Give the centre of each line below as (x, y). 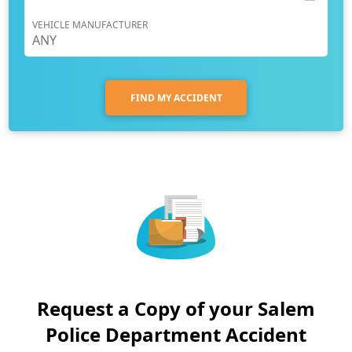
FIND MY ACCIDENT (176, 97)
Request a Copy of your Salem (176, 309)
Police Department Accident (176, 335)
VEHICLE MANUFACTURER (90, 25)
